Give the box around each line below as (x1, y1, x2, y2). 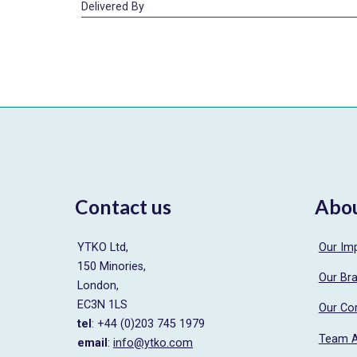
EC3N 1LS (77, 297, 128, 312)
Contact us (74, 194, 171, 218)
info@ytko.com (113, 335, 194, 350)
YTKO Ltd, (77, 240, 129, 254)
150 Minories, (77, 259, 147, 273)
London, (77, 278, 120, 292)
